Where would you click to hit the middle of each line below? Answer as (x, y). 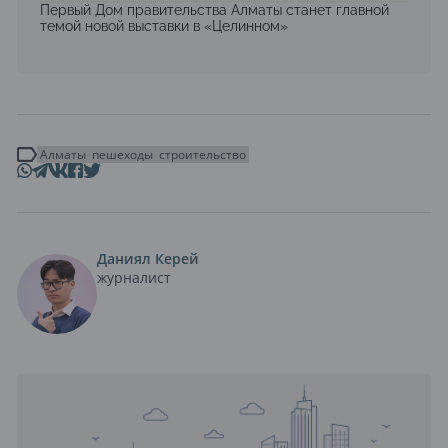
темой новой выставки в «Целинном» (164, 26)
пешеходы (122, 155)
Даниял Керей (148, 259)
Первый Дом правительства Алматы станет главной (214, 10)
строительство (202, 155)
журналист (134, 278)
